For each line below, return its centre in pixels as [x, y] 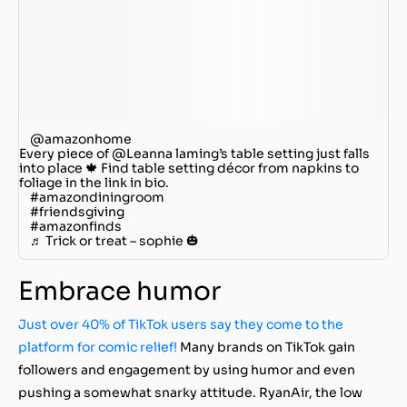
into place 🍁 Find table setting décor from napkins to [189, 168]
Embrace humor [119, 291]
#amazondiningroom [97, 197]
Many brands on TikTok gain [266, 347]
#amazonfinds [76, 226]
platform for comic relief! [98, 347]
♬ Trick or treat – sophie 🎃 [114, 240]
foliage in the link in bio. [94, 182]
